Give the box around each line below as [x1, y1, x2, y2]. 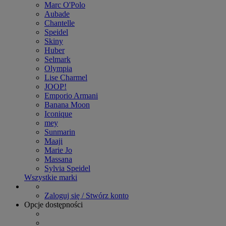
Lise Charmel [44, 73, 87, 82]
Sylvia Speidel [44, 163, 90, 173]
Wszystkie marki [24, 173, 77, 182]
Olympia [44, 64, 72, 73]
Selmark [44, 54, 71, 64]
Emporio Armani [44, 91, 98, 100]
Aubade [44, 9, 70, 18]
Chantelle [44, 18, 75, 27]
